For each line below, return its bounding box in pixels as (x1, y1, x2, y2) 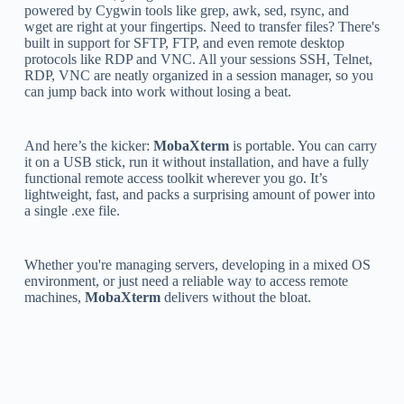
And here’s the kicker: (23, 137, 153, 153)
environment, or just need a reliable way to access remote (23, 272, 348, 289)
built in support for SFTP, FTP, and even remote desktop (23, 34, 344, 50)
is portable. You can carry (228, 137, 377, 153)
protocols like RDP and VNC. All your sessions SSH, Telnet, (23, 50, 372, 67)
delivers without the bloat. (160, 289, 311, 305)
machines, (23, 289, 85, 305)
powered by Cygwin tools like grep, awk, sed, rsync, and (23, 2, 349, 18)
